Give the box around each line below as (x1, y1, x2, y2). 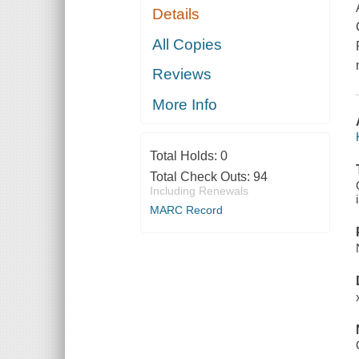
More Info (152, 95, 218, 113)
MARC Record (149, 203, 223, 216)
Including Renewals (149, 184, 248, 197)
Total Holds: (149, 148, 220, 163)
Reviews (152, 66, 212, 83)
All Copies (152, 35, 223, 53)
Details (152, 6, 200, 23)
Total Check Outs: (149, 169, 253, 184)
